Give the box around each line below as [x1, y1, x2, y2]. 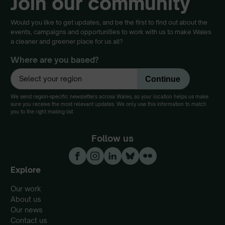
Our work [11, 184, 41, 193]
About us [11, 195, 41, 204]
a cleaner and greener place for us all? [11, 37, 123, 45]
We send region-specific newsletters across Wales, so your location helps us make [11, 93, 208, 99]
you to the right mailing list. [11, 108, 74, 115]
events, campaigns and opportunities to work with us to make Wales [11, 28, 211, 36]
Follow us [91, 132, 134, 144]
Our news [11, 205, 43, 214]
